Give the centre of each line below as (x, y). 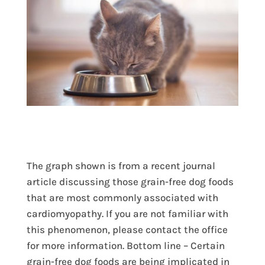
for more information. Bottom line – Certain (125, 245)
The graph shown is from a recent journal (121, 165)
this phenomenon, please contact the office (127, 229)
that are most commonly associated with (122, 197)
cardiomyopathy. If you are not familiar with (127, 213)
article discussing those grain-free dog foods (130, 181)
